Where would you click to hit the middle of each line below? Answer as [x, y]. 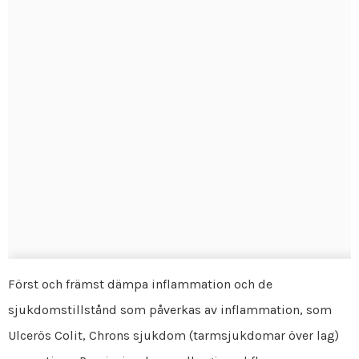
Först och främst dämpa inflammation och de [140, 284]
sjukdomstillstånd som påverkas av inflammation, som [170, 309]
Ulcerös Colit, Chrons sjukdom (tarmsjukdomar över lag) [173, 335]
